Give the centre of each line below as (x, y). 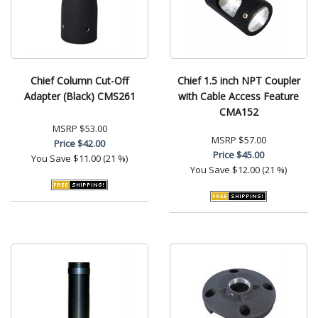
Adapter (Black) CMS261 (79, 96)
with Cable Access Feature (238, 96)
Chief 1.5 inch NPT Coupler (238, 80)
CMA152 (238, 111)
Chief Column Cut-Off (79, 80)
